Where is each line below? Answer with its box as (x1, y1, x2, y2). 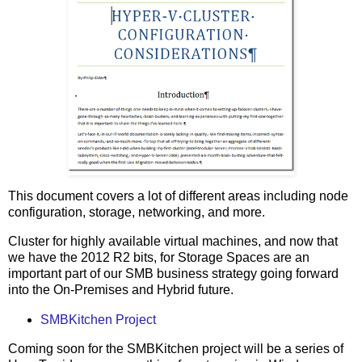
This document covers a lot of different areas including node (8, 188, 348, 203)
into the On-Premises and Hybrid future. (8, 282, 234, 297)
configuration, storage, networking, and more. (8, 204, 265, 219)
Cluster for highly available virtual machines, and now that (8, 234, 338, 248)
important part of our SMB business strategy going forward (8, 266, 339, 280)
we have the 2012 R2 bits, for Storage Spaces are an (8, 250, 309, 264)
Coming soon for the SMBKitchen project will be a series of (8, 342, 343, 356)
